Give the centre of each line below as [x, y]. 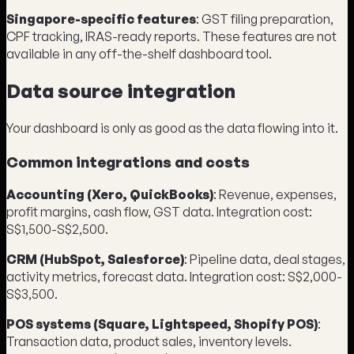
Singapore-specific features [101, 19]
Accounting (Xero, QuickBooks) [110, 195]
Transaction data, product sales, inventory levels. [149, 342]
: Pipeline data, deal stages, [265, 260]
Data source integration [121, 91]
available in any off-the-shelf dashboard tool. [139, 54]
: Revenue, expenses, [275, 195]
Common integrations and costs [128, 161]
